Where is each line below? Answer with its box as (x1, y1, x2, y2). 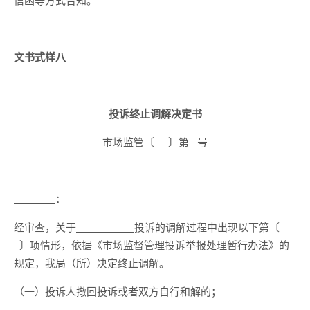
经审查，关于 (14, 219, 76, 234)
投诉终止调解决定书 (108, 106, 202, 121)
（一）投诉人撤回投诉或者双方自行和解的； (14, 284, 221, 298)
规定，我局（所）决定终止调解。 (14, 255, 170, 270)
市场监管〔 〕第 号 (102, 134, 208, 149)
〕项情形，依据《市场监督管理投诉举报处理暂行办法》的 (14, 237, 289, 252)
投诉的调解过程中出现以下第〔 (134, 219, 280, 234)
